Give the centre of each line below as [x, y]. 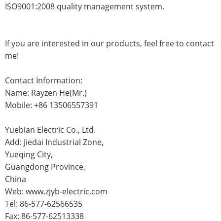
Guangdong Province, [45, 167]
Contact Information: [44, 81]
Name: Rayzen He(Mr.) [46, 93]
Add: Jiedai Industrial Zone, [54, 142]
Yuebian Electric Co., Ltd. [50, 130]
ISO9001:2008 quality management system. [85, 7]
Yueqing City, [29, 155]
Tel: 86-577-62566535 [44, 204]
